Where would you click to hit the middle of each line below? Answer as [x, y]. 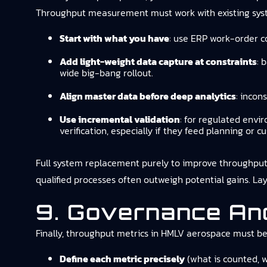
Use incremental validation [120, 119]
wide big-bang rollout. [106, 73]
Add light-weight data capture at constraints [158, 61]
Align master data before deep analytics [148, 96]
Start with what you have [114, 38]
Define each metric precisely [122, 259]
